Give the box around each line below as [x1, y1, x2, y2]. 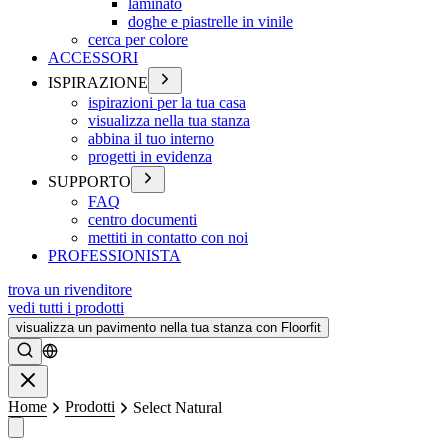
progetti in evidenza [88, 148, 212, 165]
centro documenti [88, 211, 197, 228]
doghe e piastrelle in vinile [128, 13, 293, 30]
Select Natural [133, 398, 222, 416]
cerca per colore [88, 31, 188, 48]
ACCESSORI [48, 49, 138, 66]
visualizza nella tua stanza [88, 112, 250, 129]
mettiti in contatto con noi [88, 229, 248, 246]
